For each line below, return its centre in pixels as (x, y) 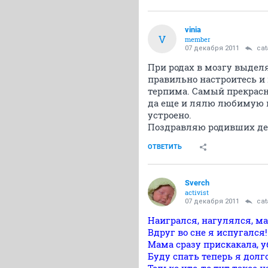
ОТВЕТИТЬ (165, 147)
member (198, 39)
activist (197, 192)
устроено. (170, 115)
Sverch (197, 183)
